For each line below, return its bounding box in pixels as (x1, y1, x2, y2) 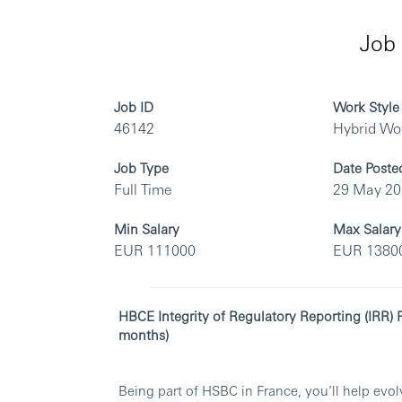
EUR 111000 (114, 240, 196, 260)
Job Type (114, 159, 169, 177)
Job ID (114, 98, 153, 116)
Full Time (114, 179, 172, 199)
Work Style (333, 98, 400, 116)
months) (118, 326, 169, 344)
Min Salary (114, 220, 179, 238)
